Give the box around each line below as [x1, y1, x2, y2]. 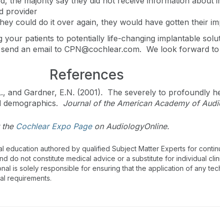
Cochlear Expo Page [16, 121, 92, 131]
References [50, 66, 124, 83]
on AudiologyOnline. [92, 121, 169, 131]
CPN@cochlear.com [64, 44, 139, 54]
